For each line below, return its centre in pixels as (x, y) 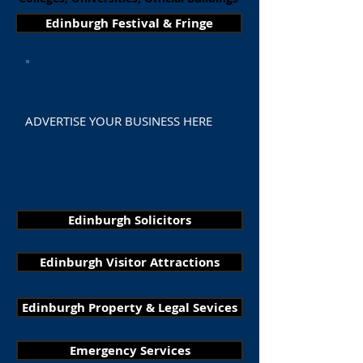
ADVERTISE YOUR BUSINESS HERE (119, 121)
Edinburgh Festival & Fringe (129, 23)
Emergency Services (130, 350)
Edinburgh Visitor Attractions (130, 262)
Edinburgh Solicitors (130, 220)
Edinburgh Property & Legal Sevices (130, 307)
